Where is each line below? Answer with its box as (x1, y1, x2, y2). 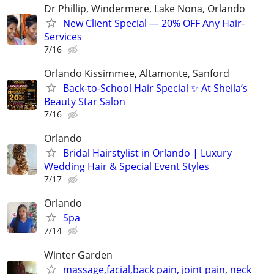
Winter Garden (44, 248, 113, 262)
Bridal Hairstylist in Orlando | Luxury (63, 146, 232, 160)
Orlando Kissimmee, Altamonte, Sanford (44, 67, 229, 80)
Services (44, 29, 82, 43)
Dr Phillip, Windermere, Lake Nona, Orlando (44, 1, 245, 15)
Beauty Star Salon (44, 95, 125, 108)
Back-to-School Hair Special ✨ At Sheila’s (63, 81, 248, 95)
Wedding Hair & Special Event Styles (44, 160, 209, 174)
